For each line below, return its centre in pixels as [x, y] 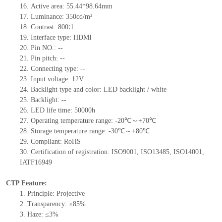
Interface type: [52, 38]
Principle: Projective [56, 194]
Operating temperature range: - [74, 121]
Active [41, 6]
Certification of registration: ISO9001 [83, 152]
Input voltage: [51, 79]
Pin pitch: [45, 58]
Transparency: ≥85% [56, 204]
